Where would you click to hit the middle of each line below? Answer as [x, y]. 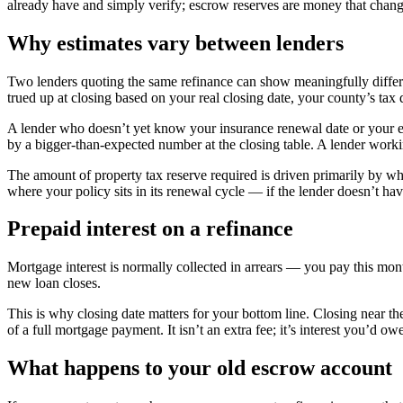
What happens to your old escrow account [200, 368]
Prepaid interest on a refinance [150, 229]
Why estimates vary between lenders [175, 43]
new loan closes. [54, 283]
